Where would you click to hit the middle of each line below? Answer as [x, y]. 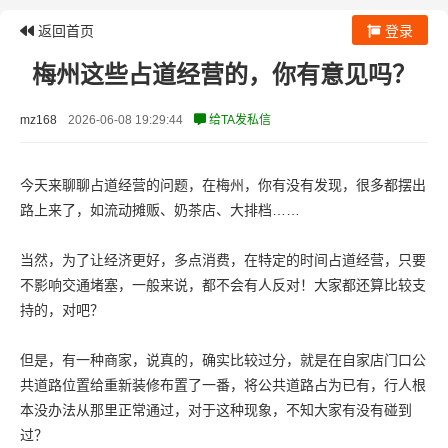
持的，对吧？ [62, 310]
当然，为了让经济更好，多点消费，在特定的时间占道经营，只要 [223, 260]
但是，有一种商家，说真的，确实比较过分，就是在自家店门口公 [223, 360]
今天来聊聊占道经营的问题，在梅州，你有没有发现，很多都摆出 [223, 185]
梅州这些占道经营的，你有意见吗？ [224, 74]
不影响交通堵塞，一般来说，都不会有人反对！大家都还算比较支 [223, 285]
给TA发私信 [238, 120]
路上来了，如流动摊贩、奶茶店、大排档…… [160, 210]
